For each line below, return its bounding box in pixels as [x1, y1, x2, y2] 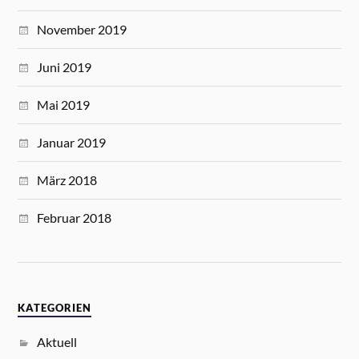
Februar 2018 [37, 210, 112, 226]
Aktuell [37, 333, 78, 349]
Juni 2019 [37, 59, 92, 75]
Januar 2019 [37, 135, 107, 151]
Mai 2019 [37, 97, 91, 113]
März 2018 [37, 172, 98, 188]
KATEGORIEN [18, 301, 92, 314]
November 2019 [37, 22, 127, 38]
